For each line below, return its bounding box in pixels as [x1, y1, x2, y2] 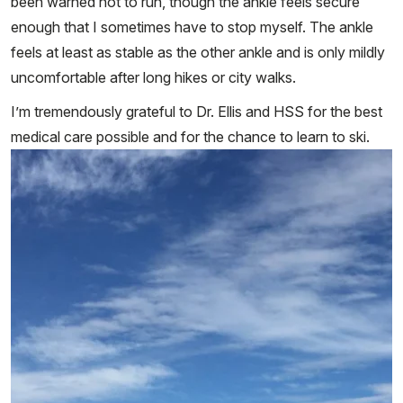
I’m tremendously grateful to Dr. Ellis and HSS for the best [11, 103, 382, 121]
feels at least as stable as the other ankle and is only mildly [11, 43, 385, 62]
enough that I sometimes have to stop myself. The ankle [11, 18, 373, 37]
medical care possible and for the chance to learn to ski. [11, 128, 370, 147]
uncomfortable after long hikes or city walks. [11, 68, 296, 87]
